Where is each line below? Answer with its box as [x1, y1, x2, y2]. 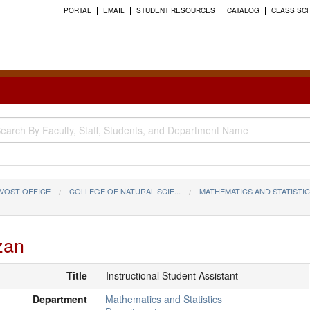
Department [32, 292, 87, 307]
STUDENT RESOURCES [136, 6, 215, 15]
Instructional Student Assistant [105, 268, 238, 282]
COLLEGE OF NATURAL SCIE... [69, 185, 181, 197]
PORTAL [64, 6, 91, 15]
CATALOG [227, 6, 259, 15]
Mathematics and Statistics [105, 292, 223, 307]
